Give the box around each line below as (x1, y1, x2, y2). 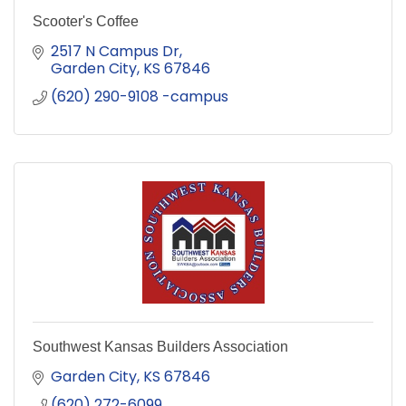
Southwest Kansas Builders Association (33, 338, 288, 354)
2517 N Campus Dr (51, 40, 179, 62)
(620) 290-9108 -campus (51, 85, 228, 107)
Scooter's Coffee (33, 13, 139, 29)
